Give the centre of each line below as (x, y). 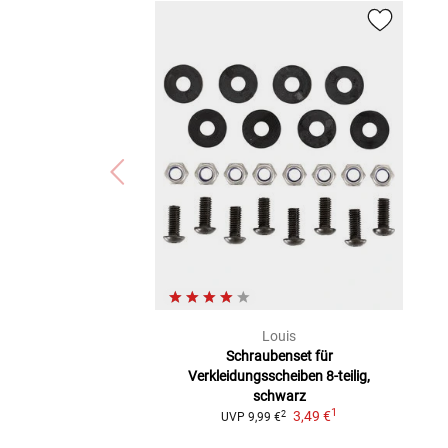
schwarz (279, 396)
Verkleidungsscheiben (255, 376)
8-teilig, (348, 376)
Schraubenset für (279, 356)
